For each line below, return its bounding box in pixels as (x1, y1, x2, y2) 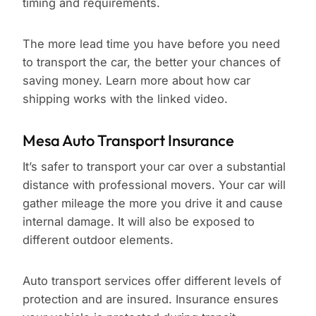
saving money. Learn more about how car (23, 73, 250, 88)
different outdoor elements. (23, 233, 174, 248)
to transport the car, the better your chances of (23, 55, 281, 70)
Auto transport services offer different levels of (23, 274, 281, 288)
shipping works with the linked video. (23, 92, 228, 107)
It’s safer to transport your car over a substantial (23, 159, 286, 174)
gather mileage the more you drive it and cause (23, 196, 283, 211)
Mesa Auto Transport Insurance (23, 130, 234, 151)
